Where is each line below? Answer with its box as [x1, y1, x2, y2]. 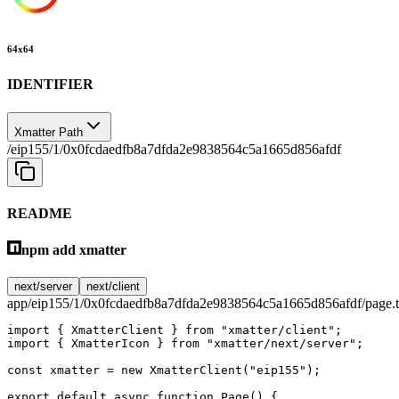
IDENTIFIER [7, 77, 94, 93]
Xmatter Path [14, 125, 83, 139]
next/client [86, 280, 140, 294]
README [7, 205, 72, 221]
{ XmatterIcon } [50, 337, 171, 351]
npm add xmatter [21, 242, 126, 258]
